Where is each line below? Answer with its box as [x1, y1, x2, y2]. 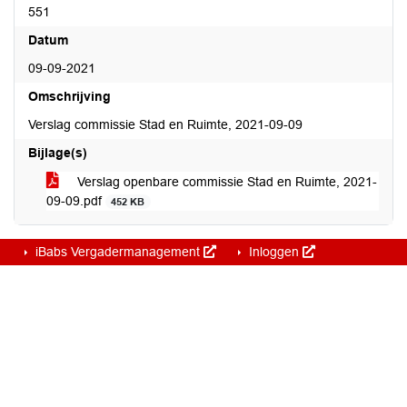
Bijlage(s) [28, 145, 87, 160]
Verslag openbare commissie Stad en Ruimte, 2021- [74, 174, 377, 189]
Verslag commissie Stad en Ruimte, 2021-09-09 [28, 117, 303, 132]
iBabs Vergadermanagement [32, 244, 203, 259]
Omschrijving [28, 89, 111, 104]
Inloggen [245, 244, 303, 259]
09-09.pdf [46, 194, 105, 208]
